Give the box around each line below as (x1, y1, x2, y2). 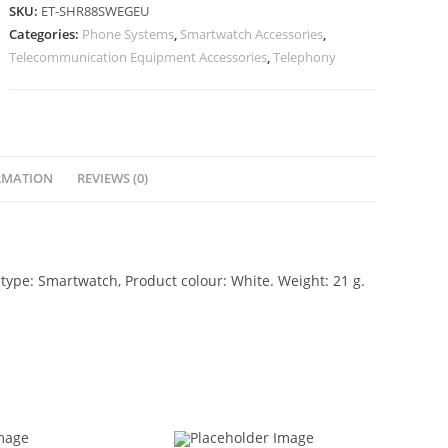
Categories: (9, 25, 83, 43)
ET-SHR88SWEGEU (41, 2, 150, 20)
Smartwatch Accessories (180, 25, 324, 43)
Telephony (273, 48, 337, 66)
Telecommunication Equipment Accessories (9, 48, 268, 66)
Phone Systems (82, 25, 175, 43)
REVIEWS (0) (76, 170, 148, 187)
